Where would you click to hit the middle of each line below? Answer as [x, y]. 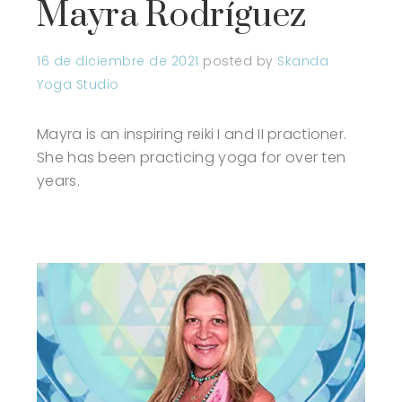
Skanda [303, 61]
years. [58, 180]
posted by [240, 61]
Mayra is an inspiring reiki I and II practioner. [192, 134]
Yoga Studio [78, 84]
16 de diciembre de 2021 [118, 61]
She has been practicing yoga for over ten [192, 157]
